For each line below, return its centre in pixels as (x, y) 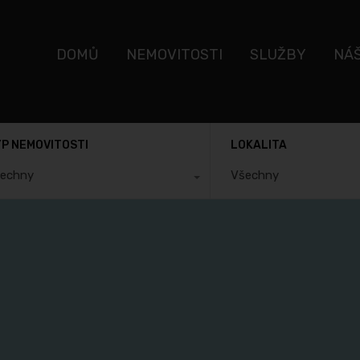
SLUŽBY (278, 55)
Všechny (255, 175)
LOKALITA (259, 145)
